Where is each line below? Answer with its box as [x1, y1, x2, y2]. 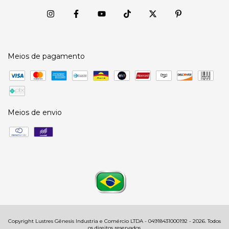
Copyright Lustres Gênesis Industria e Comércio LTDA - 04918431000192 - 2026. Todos [8, 218, 221, 225]
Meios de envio [8, 108, 62, 118]
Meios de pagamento [8, 52, 85, 61]
